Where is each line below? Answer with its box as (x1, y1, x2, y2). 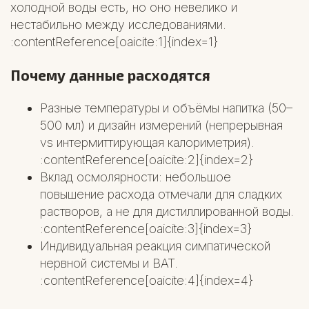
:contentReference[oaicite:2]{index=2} (40, 152, 254, 167)
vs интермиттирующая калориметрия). (40, 134, 255, 150)
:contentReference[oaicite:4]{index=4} (40, 272, 254, 288)
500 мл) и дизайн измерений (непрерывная (40, 117, 283, 132)
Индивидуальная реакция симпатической (40, 238, 271, 253)
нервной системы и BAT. (40, 255, 179, 270)
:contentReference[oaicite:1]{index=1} (10, 34, 218, 49)
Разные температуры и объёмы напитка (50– (40, 100, 293, 115)
